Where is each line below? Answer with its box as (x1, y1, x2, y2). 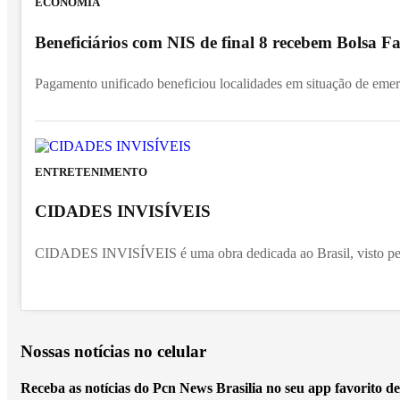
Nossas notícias (21, 341, 134, 361)
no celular (134, 341, 206, 361)
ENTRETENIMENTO (35, 165, 147, 179)
